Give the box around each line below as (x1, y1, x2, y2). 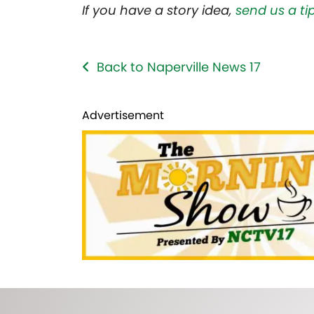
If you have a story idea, (82, 1, 235, 20)
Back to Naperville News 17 (97, 58, 261, 76)
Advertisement (82, 107, 164, 124)
